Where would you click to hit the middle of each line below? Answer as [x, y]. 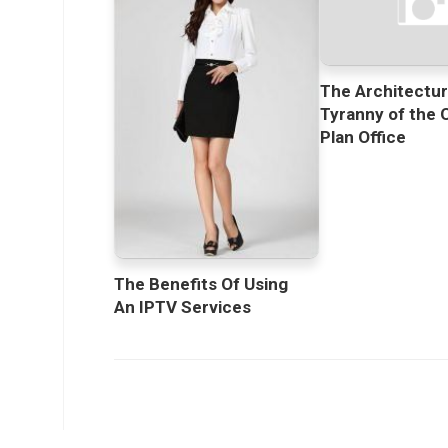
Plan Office [363, 137]
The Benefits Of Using [201, 284]
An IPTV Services [182, 307]
